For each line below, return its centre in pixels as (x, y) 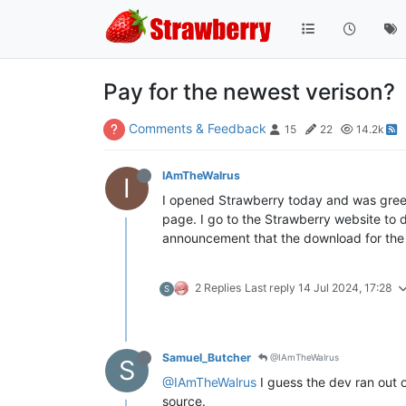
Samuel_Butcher (207, 357)
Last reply (271, 287)
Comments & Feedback (198, 128)
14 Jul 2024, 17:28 (345, 287)
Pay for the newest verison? (249, 91)
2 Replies (218, 287)
